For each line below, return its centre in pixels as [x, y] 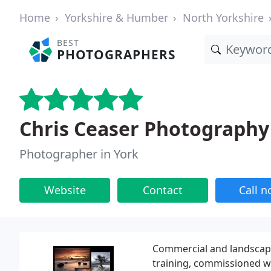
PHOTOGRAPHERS [116, 54]
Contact [163, 190]
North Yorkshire [223, 18]
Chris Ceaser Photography [144, 129]
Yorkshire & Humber [116, 18]
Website [65, 190]
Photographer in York [79, 154]
